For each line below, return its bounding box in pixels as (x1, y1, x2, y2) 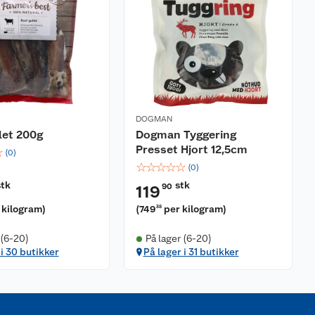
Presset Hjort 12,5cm (136, 143, 247, 156)
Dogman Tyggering (136, 128, 236, 141)
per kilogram (164, 203, 224, 214)
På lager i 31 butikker (143, 246, 239, 257)
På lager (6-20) (145, 233, 212, 244)
